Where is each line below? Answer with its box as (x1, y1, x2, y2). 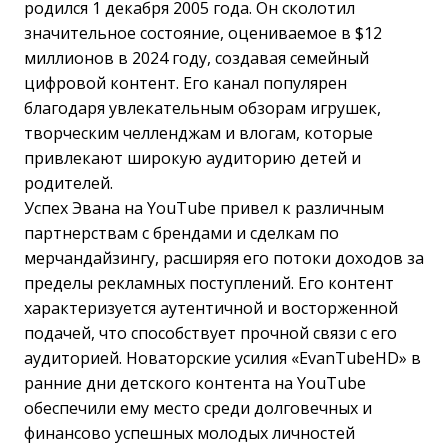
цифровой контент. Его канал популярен (24, 71, 347, 94)
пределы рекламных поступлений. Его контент (24, 271, 394, 294)
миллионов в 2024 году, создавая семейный (24, 46, 369, 69)
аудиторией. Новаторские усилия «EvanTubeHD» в (24, 346, 421, 369)
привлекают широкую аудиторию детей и (24, 146, 361, 169)
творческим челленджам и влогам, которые (24, 121, 373, 144)
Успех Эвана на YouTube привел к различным (24, 196, 384, 219)
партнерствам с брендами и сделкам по (24, 221, 339, 244)
